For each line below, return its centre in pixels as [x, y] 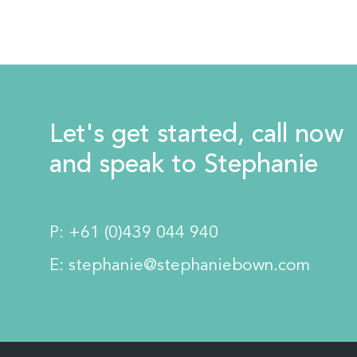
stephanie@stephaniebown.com [190, 265]
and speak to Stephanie [184, 165]
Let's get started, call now [197, 135]
